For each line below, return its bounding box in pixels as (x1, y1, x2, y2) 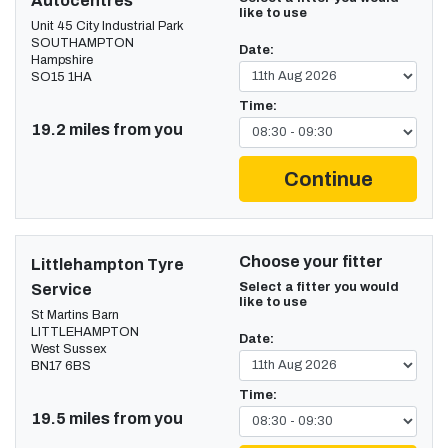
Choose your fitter (239, 252, 383, 270)
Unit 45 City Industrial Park (31, 18, 184, 33)
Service (31, 280, 92, 298)
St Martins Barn (31, 307, 119, 322)
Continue (283, 167, 373, 190)
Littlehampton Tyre (31, 255, 184, 273)
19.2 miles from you (31, 120, 183, 138)
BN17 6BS (31, 358, 91, 373)
